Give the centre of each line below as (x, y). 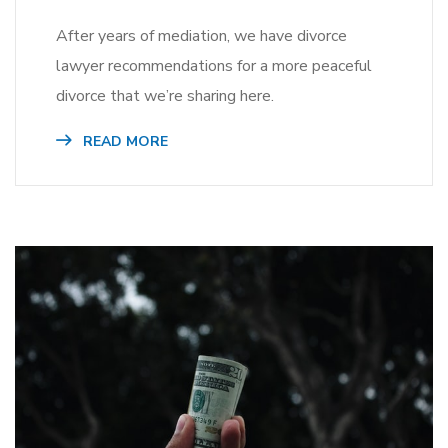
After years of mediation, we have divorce (201, 36)
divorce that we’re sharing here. (165, 96)
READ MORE (123, 142)
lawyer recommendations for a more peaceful (214, 66)
